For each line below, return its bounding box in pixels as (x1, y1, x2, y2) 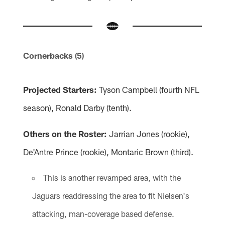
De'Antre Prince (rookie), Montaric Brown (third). (23, 147, 194, 157)
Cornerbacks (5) (23, 50, 84, 61)
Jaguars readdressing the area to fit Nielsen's (32, 191, 189, 201)
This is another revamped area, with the (43, 173, 181, 183)
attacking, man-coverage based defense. (32, 209, 174, 219)
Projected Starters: (23, 84, 97, 95)
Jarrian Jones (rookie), (107, 129, 190, 139)
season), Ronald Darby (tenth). (23, 102, 132, 113)
